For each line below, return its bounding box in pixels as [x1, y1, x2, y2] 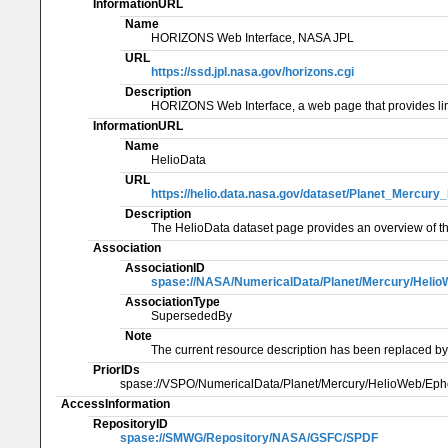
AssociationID [124, 260, 205, 275]
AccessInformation [61, 396, 171, 411]
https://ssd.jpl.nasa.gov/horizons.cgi [151, 64, 355, 79]
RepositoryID [93, 416, 168, 431]
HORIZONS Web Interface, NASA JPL [151, 30, 355, 45]
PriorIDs [93, 362, 140, 377]
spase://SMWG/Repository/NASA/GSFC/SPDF [119, 430, 378, 445]
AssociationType [124, 294, 220, 309]
